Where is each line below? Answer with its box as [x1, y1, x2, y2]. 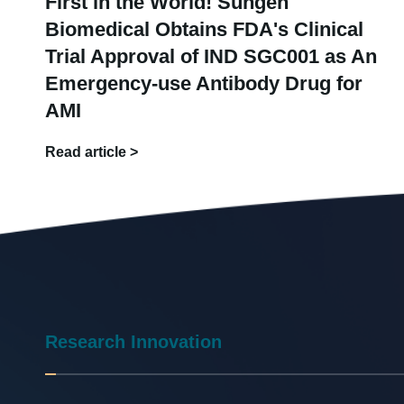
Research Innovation [45, 331, 222, 352]
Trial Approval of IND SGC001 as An [45, 44, 377, 68]
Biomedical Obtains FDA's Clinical [45, 17, 363, 41]
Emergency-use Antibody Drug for [45, 71, 363, 95]
